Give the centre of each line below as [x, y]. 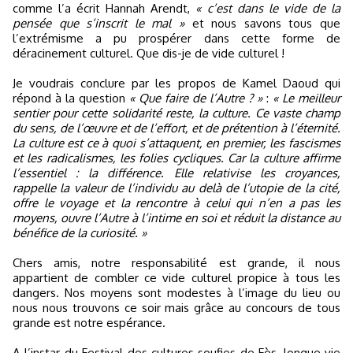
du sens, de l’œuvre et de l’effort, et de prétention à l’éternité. [176, 128]
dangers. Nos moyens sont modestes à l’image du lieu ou [176, 292]
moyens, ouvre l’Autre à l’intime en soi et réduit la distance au [176, 217]
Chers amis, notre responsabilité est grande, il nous [176, 262]
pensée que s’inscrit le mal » [98, 23]
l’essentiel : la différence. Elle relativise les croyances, [176, 173]
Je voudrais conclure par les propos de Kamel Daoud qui [176, 83]
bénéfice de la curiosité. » [80, 232]
